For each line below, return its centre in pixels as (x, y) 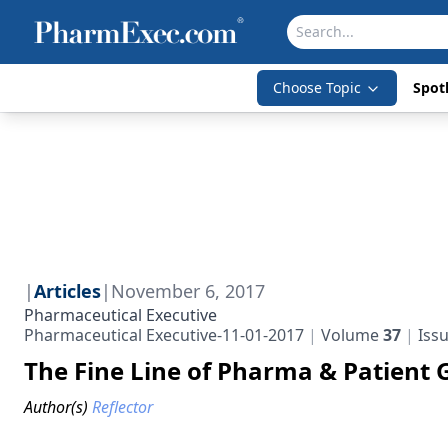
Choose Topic (316, 87)
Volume (350, 335)
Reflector (122, 407)
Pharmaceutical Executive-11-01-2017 (164, 335)
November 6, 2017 (188, 291)
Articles (67, 291)
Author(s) (56, 407)
